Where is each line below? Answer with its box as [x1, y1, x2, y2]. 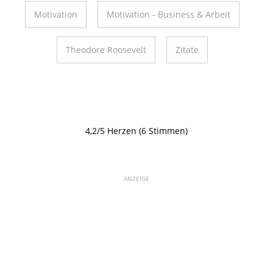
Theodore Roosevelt [66, 44, 146, 56]
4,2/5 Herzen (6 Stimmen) [85, 125, 188, 137]
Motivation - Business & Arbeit [107, 9, 230, 21]
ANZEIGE [124, 174, 149, 183]
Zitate [175, 44, 199, 56]
